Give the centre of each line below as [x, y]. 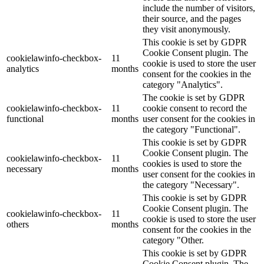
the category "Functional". [192, 129]
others [18, 224]
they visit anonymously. [187, 29]
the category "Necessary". [191, 184]
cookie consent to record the [195, 108]
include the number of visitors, [199, 8]
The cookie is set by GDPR [194, 97]
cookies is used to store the [192, 163]
